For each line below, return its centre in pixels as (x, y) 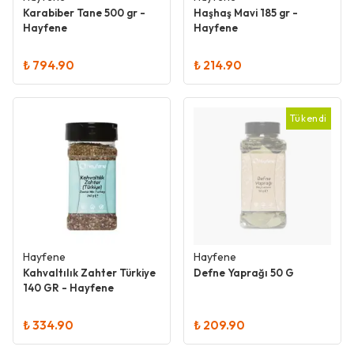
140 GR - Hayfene (68, 288)
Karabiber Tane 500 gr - (84, 13)
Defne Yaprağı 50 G (244, 273)
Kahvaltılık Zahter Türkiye (89, 273)
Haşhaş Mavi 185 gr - (246, 13)
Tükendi (308, 118)
